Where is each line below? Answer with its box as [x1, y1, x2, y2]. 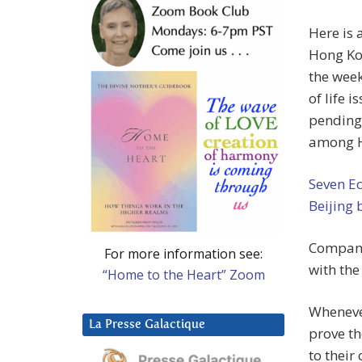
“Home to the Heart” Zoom [102, 265, 265, 284]
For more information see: [104, 244, 263, 263]
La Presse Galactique [89, 318, 205, 330]
